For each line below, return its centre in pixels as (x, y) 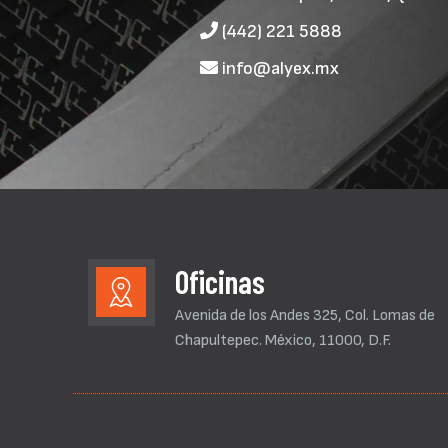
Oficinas (219, 281)
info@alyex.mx (278, 68)
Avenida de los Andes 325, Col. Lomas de (304, 315)
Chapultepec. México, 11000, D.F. (282, 340)
